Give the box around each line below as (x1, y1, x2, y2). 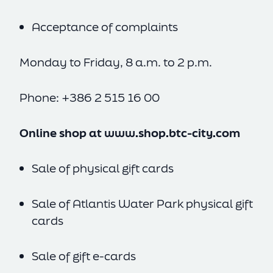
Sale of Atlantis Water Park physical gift (32, 196, 253, 211)
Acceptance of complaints (32, 19, 178, 35)
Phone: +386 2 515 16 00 (19, 90, 160, 105)
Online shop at (19, 125, 104, 141)
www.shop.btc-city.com (104, 125, 240, 141)
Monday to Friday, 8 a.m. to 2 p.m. (19, 54, 212, 70)
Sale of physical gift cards (32, 160, 174, 176)
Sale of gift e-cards (32, 248, 136, 264)
